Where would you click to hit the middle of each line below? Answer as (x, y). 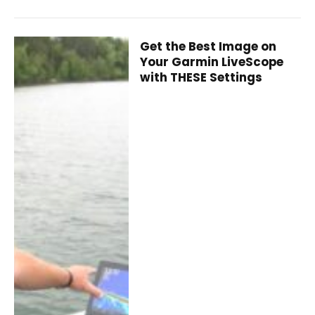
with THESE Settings (201, 77)
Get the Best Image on (208, 46)
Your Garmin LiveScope (212, 62)
